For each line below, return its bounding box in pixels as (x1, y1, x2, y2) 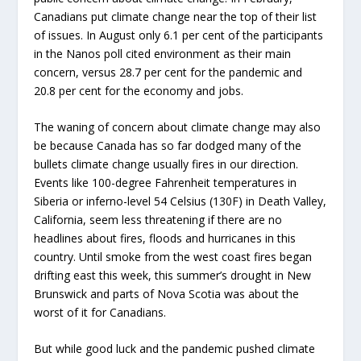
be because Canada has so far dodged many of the (34, 138, 302, 154)
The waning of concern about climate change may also (34, 119, 322, 135)
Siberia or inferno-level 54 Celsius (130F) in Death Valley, (34, 193, 327, 210)
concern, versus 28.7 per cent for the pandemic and (34, 64, 303, 80)
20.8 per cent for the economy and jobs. (34, 82, 244, 98)
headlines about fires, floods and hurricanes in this (34, 230, 297, 247)
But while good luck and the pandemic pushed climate (34, 341, 316, 357)
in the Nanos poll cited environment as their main (34, 45, 292, 61)
